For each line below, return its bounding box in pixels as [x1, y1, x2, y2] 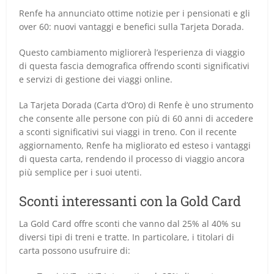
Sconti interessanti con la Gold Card [19, 191, 242, 210]
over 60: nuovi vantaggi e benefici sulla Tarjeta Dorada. [19, 20, 245, 32]
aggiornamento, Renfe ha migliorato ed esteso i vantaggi [19, 139, 251, 151]
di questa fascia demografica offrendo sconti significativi [19, 59, 250, 72]
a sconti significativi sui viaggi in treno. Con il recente [19, 125, 237, 138]
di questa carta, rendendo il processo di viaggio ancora [19, 152, 245, 165]
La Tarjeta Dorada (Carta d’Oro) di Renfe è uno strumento [19, 98, 254, 111]
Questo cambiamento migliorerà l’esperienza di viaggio [19, 46, 245, 58]
